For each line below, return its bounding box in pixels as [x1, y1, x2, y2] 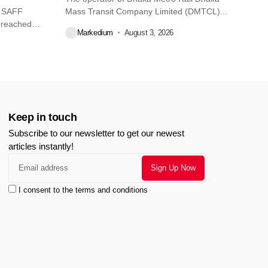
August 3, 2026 [124, 28, 174, 38]
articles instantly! [8, 141, 74, 151]
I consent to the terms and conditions [19, 185, 148, 194]
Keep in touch [8, 111, 77, 123]
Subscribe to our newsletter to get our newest [8, 127, 184, 138]
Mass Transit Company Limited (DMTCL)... [65, 6, 227, 16]
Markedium [77, 28, 113, 38]
